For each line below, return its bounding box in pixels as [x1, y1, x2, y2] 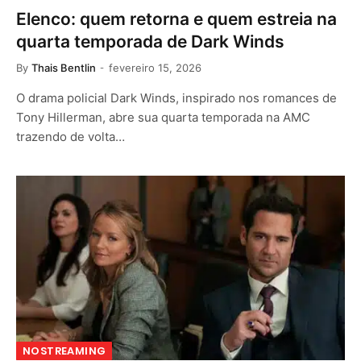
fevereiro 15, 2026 [109, 60, 201, 74]
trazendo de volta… [16, 128, 125, 144]
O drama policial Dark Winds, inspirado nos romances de [16, 89, 337, 106]
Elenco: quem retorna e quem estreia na [16, 8, 337, 29]
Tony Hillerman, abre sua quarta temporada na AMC [16, 109, 310, 125]
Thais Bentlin [31, 60, 96, 74]
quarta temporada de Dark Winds [16, 31, 284, 52]
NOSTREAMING [23, 343, 106, 359]
